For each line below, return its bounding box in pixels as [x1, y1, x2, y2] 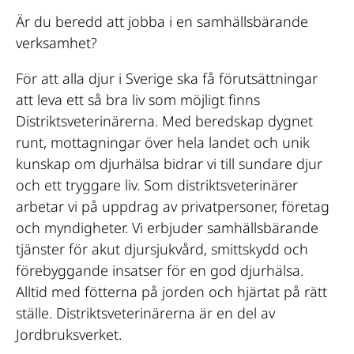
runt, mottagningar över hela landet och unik [16, 133, 310, 153]
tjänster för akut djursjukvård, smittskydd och [16, 239, 308, 259]
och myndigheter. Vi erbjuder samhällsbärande [16, 218, 318, 238]
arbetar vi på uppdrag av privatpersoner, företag [16, 197, 330, 217]
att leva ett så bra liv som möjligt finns [16, 90, 260, 110]
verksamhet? [16, 33, 97, 53]
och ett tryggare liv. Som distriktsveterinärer [16, 175, 298, 195]
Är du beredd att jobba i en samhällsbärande [16, 12, 308, 32]
